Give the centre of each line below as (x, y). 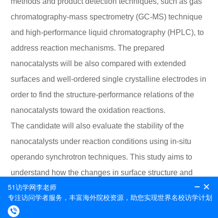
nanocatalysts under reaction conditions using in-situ (101, 141)
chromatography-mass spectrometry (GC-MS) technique (107, 17)
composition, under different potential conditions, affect (104, 188)
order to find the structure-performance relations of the (103, 94)
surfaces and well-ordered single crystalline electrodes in (109, 79)
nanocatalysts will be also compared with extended (99, 63)
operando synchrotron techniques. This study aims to (102, 157)
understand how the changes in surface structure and (102, 172)
